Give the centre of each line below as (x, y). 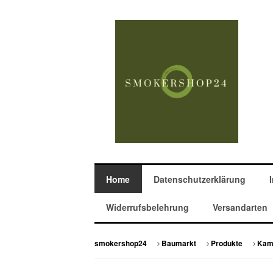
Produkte (226, 244)
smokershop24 (120, 244)
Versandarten (240, 207)
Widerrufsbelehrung (148, 207)
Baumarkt (179, 244)
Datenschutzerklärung (200, 179)
